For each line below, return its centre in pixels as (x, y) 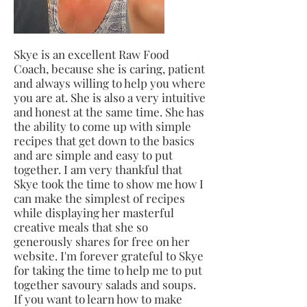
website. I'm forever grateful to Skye (109, 255)
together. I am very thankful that (98, 169)
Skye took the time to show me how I (109, 183)
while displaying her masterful (94, 212)
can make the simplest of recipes (99, 198)
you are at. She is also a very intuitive (110, 97)
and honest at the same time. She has (109, 111)
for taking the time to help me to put (108, 270)
